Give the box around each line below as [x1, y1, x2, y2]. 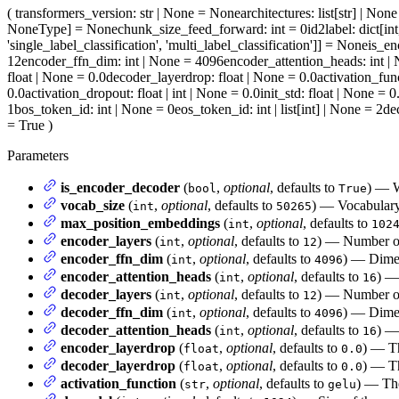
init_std [260, 85, 301, 102]
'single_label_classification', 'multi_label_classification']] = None [7, 37, 368, 53]
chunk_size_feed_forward [118, 21, 264, 37]
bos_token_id [14, 102, 90, 118]
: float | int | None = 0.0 [130, 85, 260, 102]
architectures [240, 5, 311, 21]
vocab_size [61, 198, 125, 214]
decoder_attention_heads [61, 322, 211, 338]
